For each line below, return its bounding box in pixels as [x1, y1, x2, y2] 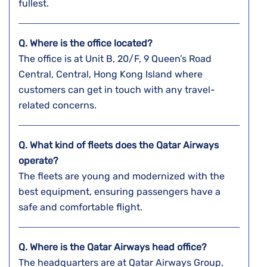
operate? [18, 155, 61, 167]
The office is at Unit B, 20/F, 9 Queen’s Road [18, 53, 212, 65]
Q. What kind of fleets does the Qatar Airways [18, 139, 219, 151]
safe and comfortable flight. [18, 201, 145, 213]
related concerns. [18, 100, 99, 111]
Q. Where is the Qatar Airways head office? [18, 241, 207, 253]
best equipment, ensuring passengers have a [18, 186, 221, 198]
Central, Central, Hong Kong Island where [18, 69, 203, 80]
